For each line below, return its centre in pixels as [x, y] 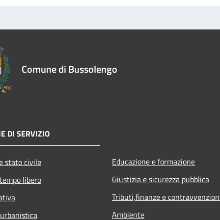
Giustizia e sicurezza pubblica [161, 179]
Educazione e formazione [153, 161]
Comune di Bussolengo [69, 69]
